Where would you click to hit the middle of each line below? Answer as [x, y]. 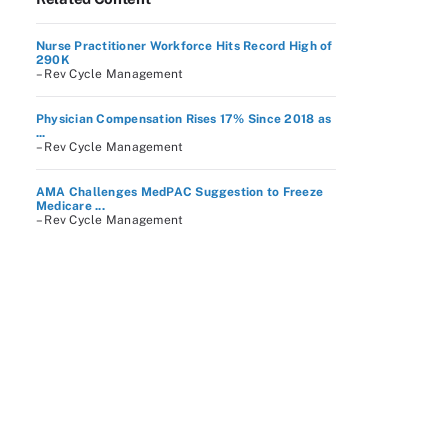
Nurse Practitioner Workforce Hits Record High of [184, 46]
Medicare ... [70, 206]
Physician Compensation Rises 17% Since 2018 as [184, 119]
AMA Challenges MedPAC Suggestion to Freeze [180, 192]
